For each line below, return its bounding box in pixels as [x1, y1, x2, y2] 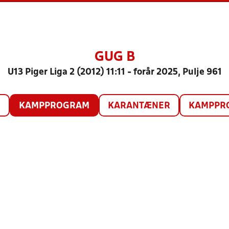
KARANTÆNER [107, 102, 170, 110]
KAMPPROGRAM [18, 102, 89, 110]
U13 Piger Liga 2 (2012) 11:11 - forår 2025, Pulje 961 [7, 68, 222, 77]
